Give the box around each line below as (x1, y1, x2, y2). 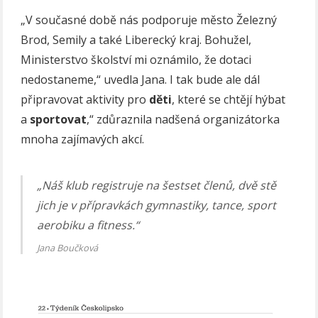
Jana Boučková (37, 241, 99, 254)
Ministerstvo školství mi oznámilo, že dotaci (21, 51, 252, 67)
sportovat (30, 111, 87, 127)
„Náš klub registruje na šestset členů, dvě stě (37, 177, 277, 193)
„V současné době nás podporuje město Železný (21, 11, 278, 28)
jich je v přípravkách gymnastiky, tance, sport (37, 197, 277, 213)
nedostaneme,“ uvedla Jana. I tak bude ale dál (21, 71, 261, 87)
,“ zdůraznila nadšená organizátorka (87, 111, 280, 127)
